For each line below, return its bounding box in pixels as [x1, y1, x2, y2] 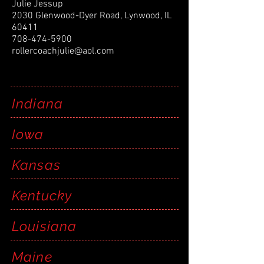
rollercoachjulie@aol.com [12, 45, 114, 57]
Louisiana [12, 218, 77, 234]
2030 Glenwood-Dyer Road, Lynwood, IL [12, 10, 171, 22]
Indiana [12, 95, 64, 111]
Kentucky [12, 187, 72, 203]
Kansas [12, 157, 61, 173]
